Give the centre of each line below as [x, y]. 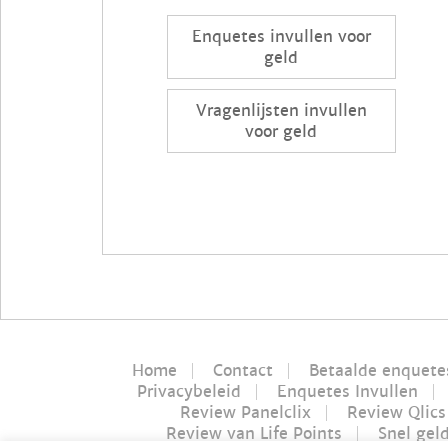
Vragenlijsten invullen [281, 111]
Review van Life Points [254, 433]
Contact [242, 370]
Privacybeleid [189, 391]
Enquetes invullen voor [281, 37]
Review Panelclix [245, 412]
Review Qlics [396, 412]
